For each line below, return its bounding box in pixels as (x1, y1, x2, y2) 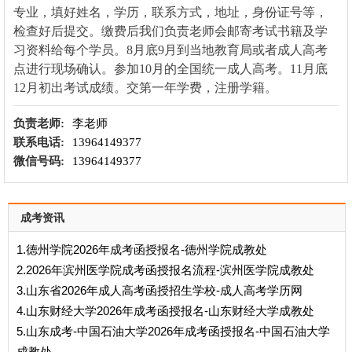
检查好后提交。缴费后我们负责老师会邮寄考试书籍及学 (13, 24, 328, 38)
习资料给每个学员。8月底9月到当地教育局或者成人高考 (13, 42, 328, 57)
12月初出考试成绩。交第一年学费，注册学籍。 (13, 80, 277, 94)
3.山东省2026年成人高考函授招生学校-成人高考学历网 (16, 283, 302, 297)
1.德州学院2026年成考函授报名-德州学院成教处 (16, 242, 267, 256)
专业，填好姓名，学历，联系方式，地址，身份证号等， (13, 5, 328, 19)
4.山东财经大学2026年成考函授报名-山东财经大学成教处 (16, 303, 314, 317)
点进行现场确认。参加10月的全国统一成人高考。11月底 (13, 61, 328, 75)
